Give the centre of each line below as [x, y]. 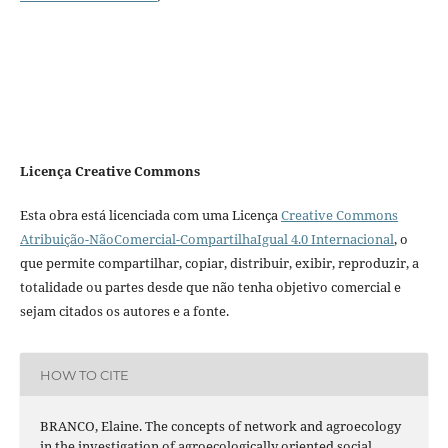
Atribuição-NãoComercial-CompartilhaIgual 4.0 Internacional [206, 239]
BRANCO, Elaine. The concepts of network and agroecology [220, 426]
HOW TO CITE [84, 374]
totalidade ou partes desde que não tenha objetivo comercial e [210, 287]
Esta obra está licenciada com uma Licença [150, 215]
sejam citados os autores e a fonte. [124, 311]
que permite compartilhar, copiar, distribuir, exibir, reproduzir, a [219, 263]
